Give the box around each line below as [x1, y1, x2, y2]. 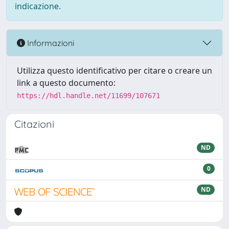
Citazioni [14, 118, 54, 130]
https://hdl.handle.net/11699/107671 [17, 91, 160, 100]
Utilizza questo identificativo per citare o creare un [17, 65, 212, 76]
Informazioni [25, 37, 74, 48]
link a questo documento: [17, 77, 116, 88]
